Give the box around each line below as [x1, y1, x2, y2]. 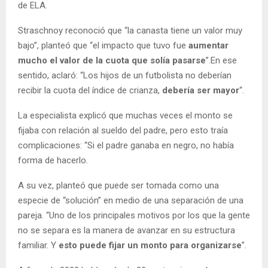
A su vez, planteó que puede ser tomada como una [18, 179, 219, 191]
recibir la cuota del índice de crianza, [18, 84, 162, 96]
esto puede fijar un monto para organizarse [59, 239, 242, 251]
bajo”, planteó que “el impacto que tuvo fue [18, 39, 188, 51]
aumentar [188, 39, 229, 51]
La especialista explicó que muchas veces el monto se [18, 109, 233, 121]
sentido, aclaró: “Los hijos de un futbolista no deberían [18, 69, 232, 81]
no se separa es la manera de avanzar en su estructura [18, 224, 235, 236]
